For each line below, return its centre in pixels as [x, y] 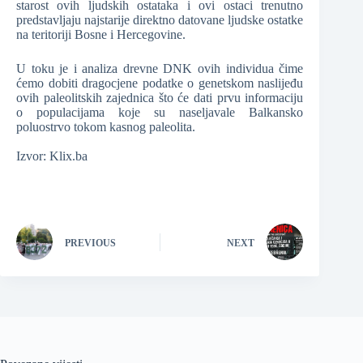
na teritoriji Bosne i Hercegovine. [101, 35]
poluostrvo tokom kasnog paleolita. [106, 127]
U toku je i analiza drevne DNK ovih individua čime [160, 69]
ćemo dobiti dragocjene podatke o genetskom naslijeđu [160, 83]
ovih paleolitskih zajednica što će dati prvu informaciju [160, 98]
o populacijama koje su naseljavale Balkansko [160, 113]
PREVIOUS [90, 243]
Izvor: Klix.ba [52, 156]
